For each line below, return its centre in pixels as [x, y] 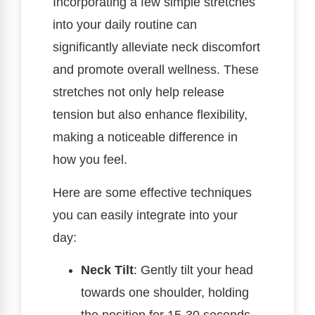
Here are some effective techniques [152, 192]
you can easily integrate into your [145, 215]
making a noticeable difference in [145, 137]
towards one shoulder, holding [165, 292]
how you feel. [90, 160]
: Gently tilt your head [193, 270]
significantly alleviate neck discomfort [156, 47]
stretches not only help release [139, 92]
